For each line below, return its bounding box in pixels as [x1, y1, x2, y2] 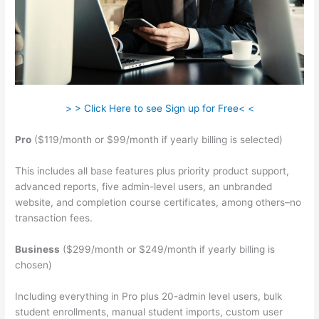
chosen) [15, 258, 53, 271]
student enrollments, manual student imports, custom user [15, 305, 283, 318]
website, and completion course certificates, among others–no [15, 196, 302, 208]
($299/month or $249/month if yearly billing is [60, 243, 276, 255]
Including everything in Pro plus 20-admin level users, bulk [15, 290, 283, 302]
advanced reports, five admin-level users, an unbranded [15, 180, 273, 192]
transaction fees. [15, 211, 93, 224]
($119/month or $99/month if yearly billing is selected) [31, 134, 283, 146]
